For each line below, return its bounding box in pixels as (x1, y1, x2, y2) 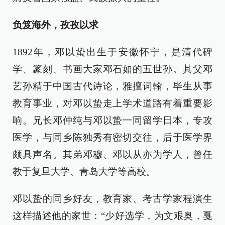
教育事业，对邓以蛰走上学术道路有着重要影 (13, 98, 212, 109)
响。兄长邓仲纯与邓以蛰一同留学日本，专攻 (13, 115, 212, 126)
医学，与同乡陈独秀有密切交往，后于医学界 (13, 132, 212, 143)
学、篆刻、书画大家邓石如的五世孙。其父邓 (13, 64, 212, 75)
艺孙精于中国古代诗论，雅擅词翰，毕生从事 (13, 81, 212, 92)
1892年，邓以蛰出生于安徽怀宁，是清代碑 (13, 47, 212, 58)
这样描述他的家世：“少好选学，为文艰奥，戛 (13, 210, 212, 221)
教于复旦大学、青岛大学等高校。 (13, 166, 156, 177)
